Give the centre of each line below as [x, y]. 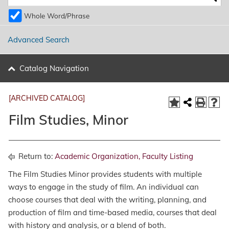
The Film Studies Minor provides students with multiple [105, 174]
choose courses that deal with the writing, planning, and [107, 200]
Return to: [36, 156]
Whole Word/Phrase [57, 16]
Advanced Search [39, 40]
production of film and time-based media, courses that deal [112, 212]
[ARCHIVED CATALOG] [47, 98]
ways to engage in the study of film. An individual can [104, 187]
